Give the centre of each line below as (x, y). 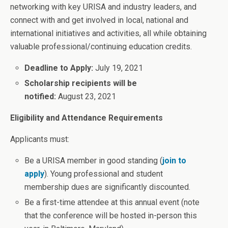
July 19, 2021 (119, 68)
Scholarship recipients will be (81, 83)
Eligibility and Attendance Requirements (87, 118)
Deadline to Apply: (60, 68)
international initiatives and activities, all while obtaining (108, 33)
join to (175, 161)
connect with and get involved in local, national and (99, 20)
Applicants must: (40, 139)
